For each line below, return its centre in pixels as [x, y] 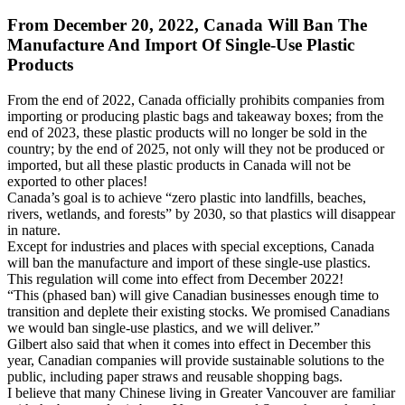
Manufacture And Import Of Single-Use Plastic [181, 45]
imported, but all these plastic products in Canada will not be [179, 165]
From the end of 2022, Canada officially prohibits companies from [196, 99]
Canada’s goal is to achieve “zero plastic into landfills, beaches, [187, 197]
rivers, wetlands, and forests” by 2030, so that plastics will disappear [201, 213]
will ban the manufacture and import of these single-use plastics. [189, 262]
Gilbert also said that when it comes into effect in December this [189, 344]
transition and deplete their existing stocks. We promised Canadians [198, 311]
